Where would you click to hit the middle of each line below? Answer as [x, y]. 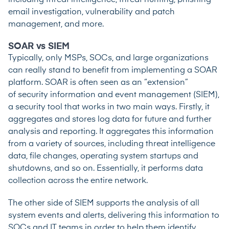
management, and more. [56, 24]
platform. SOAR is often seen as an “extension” [98, 83]
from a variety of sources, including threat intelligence [112, 144]
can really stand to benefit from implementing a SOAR [113, 70]
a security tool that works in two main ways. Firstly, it [109, 107]
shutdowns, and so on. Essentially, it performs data [106, 168]
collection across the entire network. [79, 181]
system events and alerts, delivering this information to [114, 215]
